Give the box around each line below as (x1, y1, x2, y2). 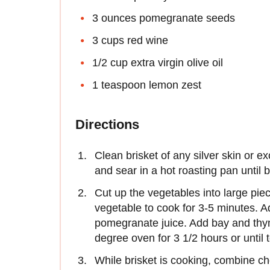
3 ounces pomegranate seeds (92, 12, 235, 25)
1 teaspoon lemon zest (92, 79, 201, 92)
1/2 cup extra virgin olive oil (92, 57, 223, 69)
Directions (75, 117, 139, 133)
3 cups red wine (92, 34, 168, 47)
